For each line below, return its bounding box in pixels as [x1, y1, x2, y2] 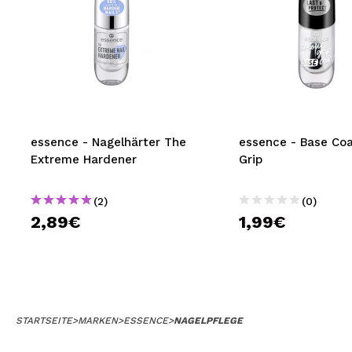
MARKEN [78, 315, 118, 326]
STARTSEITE [16, 315, 72, 326]
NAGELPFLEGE [174, 315, 243, 326]
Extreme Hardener [31, 152, 137, 167]
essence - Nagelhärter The [31, 135, 186, 149]
